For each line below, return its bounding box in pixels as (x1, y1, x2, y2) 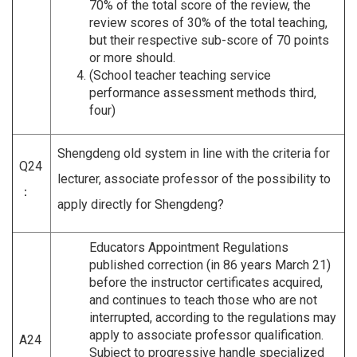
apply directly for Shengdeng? (57, 196, 224, 212)
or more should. (89, 49, 175, 65)
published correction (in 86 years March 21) (89, 257, 331, 273)
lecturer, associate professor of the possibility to (57, 171, 331, 186)
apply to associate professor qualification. (89, 327, 324, 343)
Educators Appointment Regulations (89, 239, 288, 255)
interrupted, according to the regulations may (89, 309, 336, 325)
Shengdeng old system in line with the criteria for (57, 145, 330, 161)
